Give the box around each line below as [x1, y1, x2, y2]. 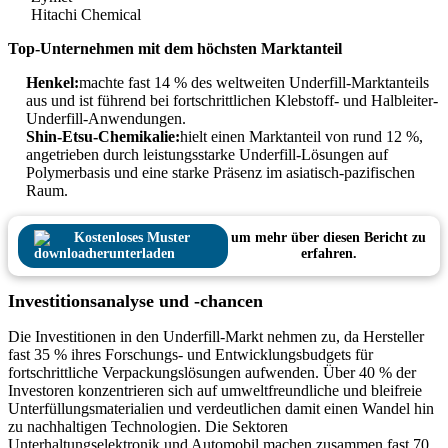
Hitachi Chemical [31, 6, 141, 24]
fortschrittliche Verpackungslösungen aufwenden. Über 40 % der [8, 364, 416, 382]
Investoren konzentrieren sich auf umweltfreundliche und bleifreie [8, 382, 422, 400]
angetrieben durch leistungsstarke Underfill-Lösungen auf [26, 146, 388, 164]
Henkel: [26, 74, 79, 92]
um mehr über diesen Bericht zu [231, 230, 427, 246]
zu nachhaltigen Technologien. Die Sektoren [8, 418, 288, 436]
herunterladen [88, 246, 175, 262]
